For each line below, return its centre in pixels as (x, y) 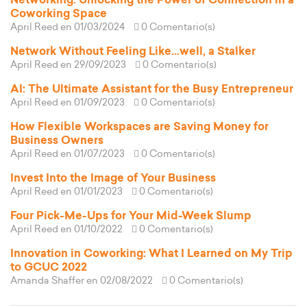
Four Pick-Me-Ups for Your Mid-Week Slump (131, 216)
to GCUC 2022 (49, 268)
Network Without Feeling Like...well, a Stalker (133, 52)
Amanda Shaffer (47, 281)
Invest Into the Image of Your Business (113, 179)
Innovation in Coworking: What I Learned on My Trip (151, 254)
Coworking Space (59, 14)
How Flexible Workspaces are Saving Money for (139, 127)
